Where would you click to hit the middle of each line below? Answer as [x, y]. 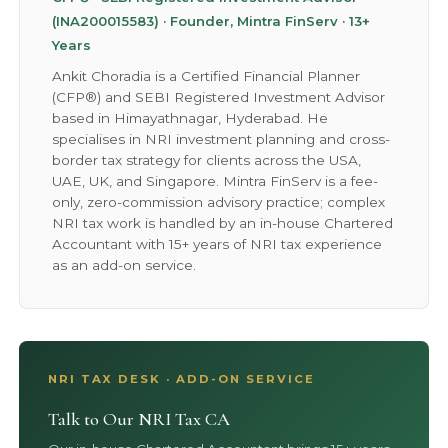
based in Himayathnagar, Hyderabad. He [190, 118]
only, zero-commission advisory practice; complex [219, 202]
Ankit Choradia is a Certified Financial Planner [206, 76]
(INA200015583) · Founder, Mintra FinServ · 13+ [211, 20]
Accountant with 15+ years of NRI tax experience [217, 244]
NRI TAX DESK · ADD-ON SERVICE [181, 378]
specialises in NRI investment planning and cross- [221, 139]
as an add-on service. [124, 265]
